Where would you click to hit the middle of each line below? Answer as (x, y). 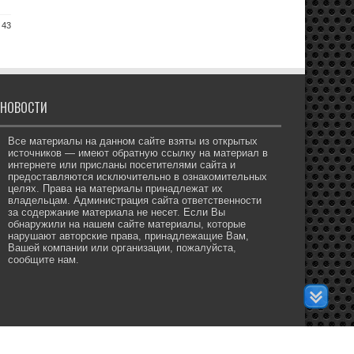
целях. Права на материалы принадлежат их (116, 188)
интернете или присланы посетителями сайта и (122, 165)
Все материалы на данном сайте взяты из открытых (133, 141)
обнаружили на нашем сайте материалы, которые (127, 224)
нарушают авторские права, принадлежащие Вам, (129, 236)
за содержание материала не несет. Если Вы (117, 212)
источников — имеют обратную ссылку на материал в (138, 153)
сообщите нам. (44, 260)
